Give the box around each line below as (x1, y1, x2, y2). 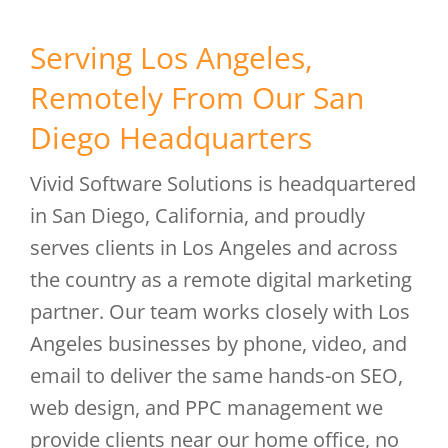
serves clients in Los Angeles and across (30, 234, 398, 261)
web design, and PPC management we (30, 394, 383, 421)
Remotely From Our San (30, 77, 364, 118)
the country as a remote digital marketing (30, 266, 412, 293)
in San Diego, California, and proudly (30, 202, 365, 229)
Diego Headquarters (30, 117, 312, 158)
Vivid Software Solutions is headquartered (30, 170, 416, 197)
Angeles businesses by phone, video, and (30, 330, 407, 357)
